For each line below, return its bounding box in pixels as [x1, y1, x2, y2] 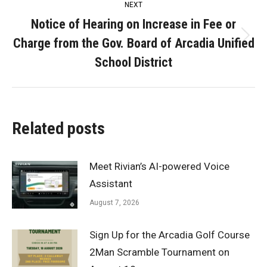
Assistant [89, 178, 132, 190]
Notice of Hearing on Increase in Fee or [31, 17, 236, 32]
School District [95, 55, 172, 70]
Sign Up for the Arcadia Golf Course [89, 229, 250, 241]
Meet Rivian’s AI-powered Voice [89, 160, 229, 173]
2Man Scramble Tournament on [89, 246, 229, 259]
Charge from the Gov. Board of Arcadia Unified [13, 36, 254, 51]
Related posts [12, 119, 105, 139]
